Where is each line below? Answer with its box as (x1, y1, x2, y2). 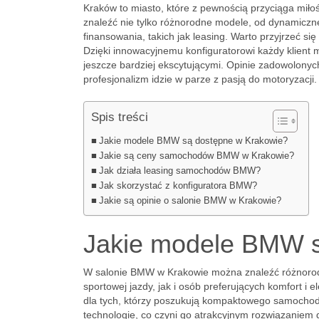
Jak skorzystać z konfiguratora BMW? (98, 181, 257, 191)
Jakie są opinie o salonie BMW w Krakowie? (98, 196, 281, 206)
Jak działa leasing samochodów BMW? (98, 166, 261, 176)
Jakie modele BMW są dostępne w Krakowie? (98, 136, 288, 146)
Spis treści (91, 110, 148, 124)
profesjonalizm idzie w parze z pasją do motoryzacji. (83, 73, 317, 85)
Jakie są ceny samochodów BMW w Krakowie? (98, 151, 294, 161)
